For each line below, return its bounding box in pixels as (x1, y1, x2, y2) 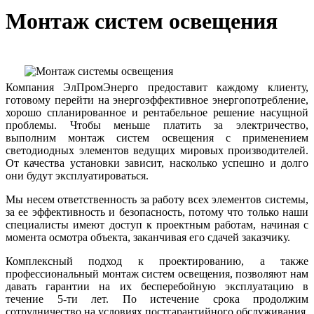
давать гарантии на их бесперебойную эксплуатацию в (6, 280, 308, 293)
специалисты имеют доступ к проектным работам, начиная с (6, 219, 308, 231)
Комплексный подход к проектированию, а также (6, 255, 308, 268)
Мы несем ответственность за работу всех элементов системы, (6, 193, 308, 206)
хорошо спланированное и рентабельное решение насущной (6, 107, 308, 119)
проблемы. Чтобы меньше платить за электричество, (6, 119, 308, 132)
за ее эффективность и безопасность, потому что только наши (6, 206, 308, 219)
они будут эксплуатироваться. (6, 170, 149, 182)
